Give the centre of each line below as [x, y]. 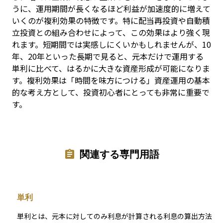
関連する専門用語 [119, 154]
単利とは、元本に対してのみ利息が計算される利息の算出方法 [114, 216]
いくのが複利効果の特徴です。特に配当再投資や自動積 [111, 20]
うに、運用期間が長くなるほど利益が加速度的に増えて [111, 8]
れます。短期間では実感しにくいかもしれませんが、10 [111, 44]
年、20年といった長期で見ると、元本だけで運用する [108, 56]
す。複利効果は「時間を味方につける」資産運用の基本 [111, 80]
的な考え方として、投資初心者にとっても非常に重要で [111, 92]
